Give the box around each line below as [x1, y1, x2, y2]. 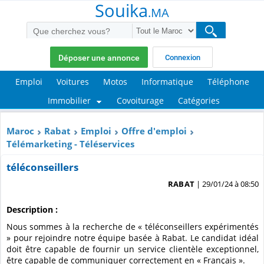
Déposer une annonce [58, 53, 140, 63]
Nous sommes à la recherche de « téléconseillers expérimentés [6, 220, 13, 232]
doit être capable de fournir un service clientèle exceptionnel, [6, 243, 259, 255]
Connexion [165, 53, 200, 62]
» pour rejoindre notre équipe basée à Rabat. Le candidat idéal [6, 232, 259, 243]
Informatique [141, 75, 193, 87]
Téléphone [207, 75, 249, 87]
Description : [6, 203, 58, 215]
